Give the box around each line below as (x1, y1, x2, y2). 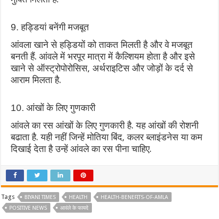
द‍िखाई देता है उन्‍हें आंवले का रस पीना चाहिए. (11, 143, 152, 154)
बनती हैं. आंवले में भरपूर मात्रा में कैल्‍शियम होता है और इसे (11, 51, 196, 62)
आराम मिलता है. (11, 74, 62, 85)
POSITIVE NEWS (9, 204, 47, 211)
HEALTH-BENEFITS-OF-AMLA (101, 194, 169, 200)
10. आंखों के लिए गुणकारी (11, 102, 96, 113)
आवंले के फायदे (60, 204, 89, 211)
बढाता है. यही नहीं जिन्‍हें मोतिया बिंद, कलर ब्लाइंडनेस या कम (11, 131, 203, 142)
